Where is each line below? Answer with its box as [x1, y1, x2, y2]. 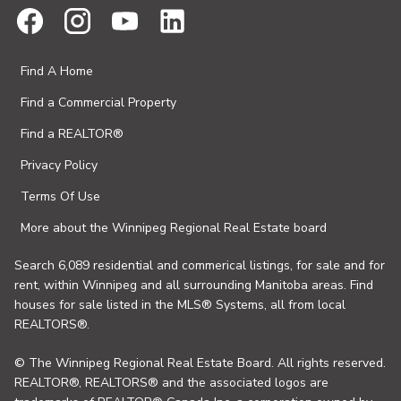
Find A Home [21, 63, 93, 80]
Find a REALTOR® [21, 125, 124, 142]
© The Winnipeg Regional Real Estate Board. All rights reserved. [14, 354, 386, 371]
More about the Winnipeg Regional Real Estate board [21, 219, 327, 236]
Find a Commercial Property [21, 94, 176, 111]
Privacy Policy [21, 157, 98, 174]
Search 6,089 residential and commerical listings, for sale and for [14, 257, 385, 274]
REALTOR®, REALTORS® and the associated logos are [14, 374, 328, 391]
